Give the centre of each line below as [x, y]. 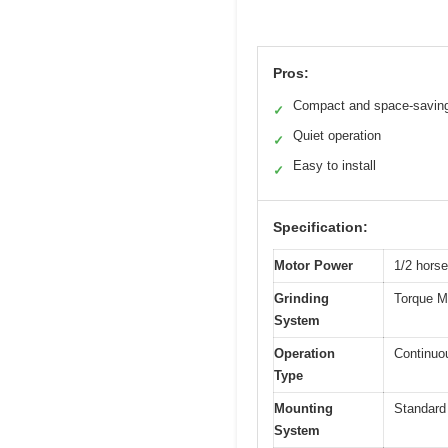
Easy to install [334, 165]
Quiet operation [337, 135]
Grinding [301, 298]
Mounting [303, 408]
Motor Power [313, 265]
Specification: [320, 226]
